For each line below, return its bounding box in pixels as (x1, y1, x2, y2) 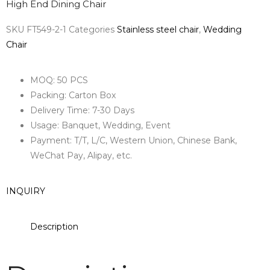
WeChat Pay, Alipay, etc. (30, 150, 132, 161)
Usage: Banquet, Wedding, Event (30, 120, 171, 131)
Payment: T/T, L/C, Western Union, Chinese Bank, (30, 135, 237, 146)
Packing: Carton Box (30, 90, 116, 101)
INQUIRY (5, 186, 45, 196)
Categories (68, 24, 115, 35)
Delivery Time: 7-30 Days (30, 105, 134, 116)
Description (30, 221, 78, 232)
